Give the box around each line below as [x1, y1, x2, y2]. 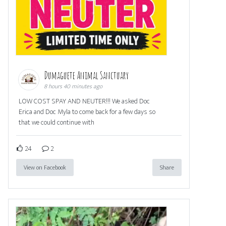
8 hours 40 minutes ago [44, 81, 102, 91]
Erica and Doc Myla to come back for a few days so [19, 105, 155, 118]
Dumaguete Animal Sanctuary [44, 69, 130, 82]
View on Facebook [24, 162, 66, 173]
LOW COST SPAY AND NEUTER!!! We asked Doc [19, 95, 150, 107]
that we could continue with [19, 116, 94, 128]
